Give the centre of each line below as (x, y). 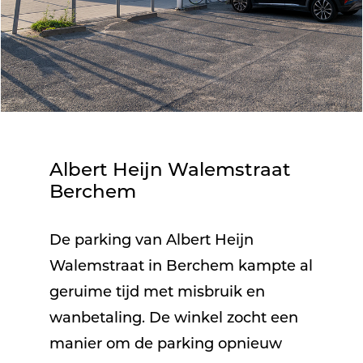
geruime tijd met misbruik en (157, 293)
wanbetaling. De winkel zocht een (173, 318)
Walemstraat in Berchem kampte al (181, 267)
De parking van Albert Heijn (151, 241)
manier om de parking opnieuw (165, 344)
